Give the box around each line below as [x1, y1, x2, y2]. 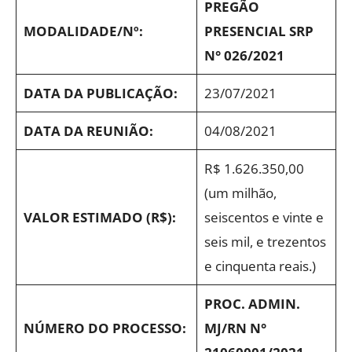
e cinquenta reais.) [203, 257, 316, 275]
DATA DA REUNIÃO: [23, 122, 153, 140]
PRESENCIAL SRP [203, 22, 313, 40]
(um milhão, [203, 184, 277, 202]
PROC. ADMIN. [203, 295, 300, 313]
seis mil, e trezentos [203, 233, 326, 251]
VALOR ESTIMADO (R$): [23, 208, 176, 226]
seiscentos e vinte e [203, 208, 324, 226]
